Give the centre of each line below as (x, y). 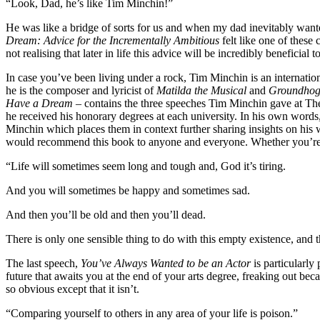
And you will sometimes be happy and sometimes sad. (128, 190)
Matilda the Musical (201, 90)
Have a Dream (39, 103)
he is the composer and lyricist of (81, 90)
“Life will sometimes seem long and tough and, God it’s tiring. (146, 166)
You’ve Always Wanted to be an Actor (166, 263)
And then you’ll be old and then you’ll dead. (106, 214)
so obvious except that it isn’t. (72, 289)
